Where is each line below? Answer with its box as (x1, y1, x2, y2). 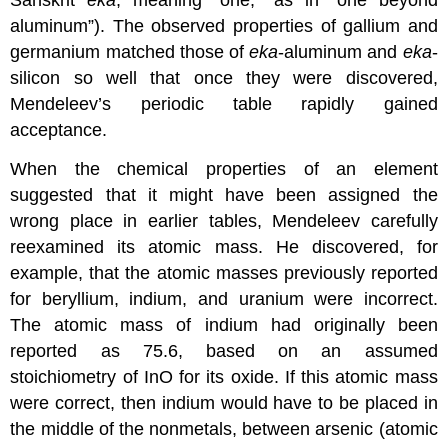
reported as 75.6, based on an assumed (10, 340, 438, 361)
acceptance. (10, 120, 108, 141)
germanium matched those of (10, 42, 250, 63)
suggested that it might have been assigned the (10, 184, 438, 205)
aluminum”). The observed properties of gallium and (10, 16, 438, 37)
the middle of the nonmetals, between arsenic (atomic (10, 418, 438, 439)
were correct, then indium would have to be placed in (10, 392, 438, 413)
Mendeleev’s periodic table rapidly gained (10, 94, 438, 115)
